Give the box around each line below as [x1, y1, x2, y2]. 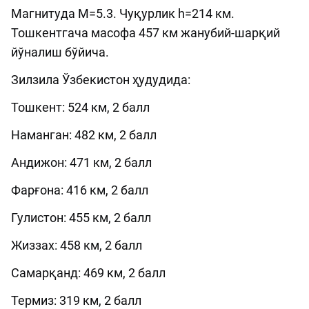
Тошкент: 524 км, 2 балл [11, 100, 150, 115]
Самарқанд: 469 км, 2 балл [11, 266, 166, 281]
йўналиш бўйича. [11, 45, 109, 60]
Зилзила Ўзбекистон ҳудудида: [11, 72, 190, 88]
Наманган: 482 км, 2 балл [11, 128, 157, 143]
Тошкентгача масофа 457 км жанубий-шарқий [11, 26, 280, 41]
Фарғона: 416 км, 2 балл [11, 183, 148, 198]
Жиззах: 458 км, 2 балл [11, 238, 142, 253]
